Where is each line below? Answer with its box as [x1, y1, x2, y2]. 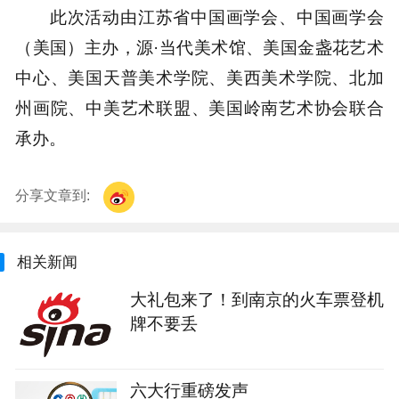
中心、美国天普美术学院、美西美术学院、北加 [15, 68, 384, 88]
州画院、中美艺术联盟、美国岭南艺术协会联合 [15, 98, 384, 118]
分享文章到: [15, 188, 94, 204]
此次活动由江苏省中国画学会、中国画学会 [49, 7, 384, 28]
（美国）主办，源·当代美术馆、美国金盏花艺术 [15, 37, 384, 58]
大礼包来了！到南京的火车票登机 [129, 289, 384, 309]
